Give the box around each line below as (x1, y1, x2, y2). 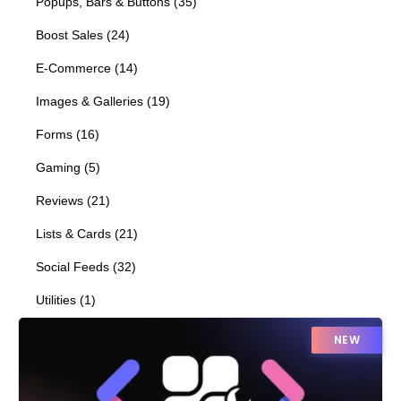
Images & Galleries (36, 94, 143, 108)
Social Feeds (36, 260, 109, 274)
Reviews (36, 193, 83, 208)
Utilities (36, 293, 76, 307)
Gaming (36, 160, 81, 175)
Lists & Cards (36, 226, 111, 241)
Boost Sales (36, 28, 103, 42)
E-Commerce (36, 61, 111, 75)
